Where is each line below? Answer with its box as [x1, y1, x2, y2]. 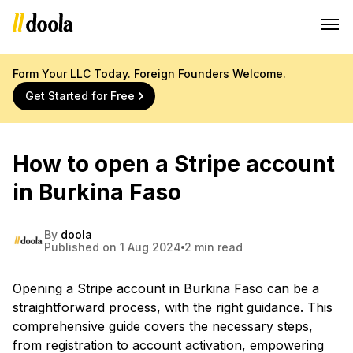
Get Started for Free [25, 89, 135, 102]
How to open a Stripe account [13, 150, 335, 177]
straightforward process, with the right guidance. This [13, 299, 333, 315]
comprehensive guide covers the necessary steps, [13, 318, 313, 334]
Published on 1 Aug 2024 [44, 240, 181, 254]
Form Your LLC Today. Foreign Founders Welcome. [13, 67, 286, 80]
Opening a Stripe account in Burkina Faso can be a [13, 281, 319, 296]
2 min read [184, 240, 243, 254]
